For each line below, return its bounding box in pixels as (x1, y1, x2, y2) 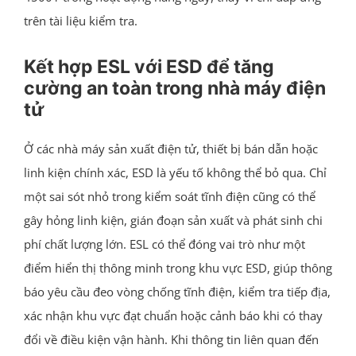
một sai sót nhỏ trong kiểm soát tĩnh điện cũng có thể (23, 188, 315, 204)
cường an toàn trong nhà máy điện (23, 76, 326, 99)
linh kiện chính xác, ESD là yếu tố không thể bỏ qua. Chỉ (23, 164, 327, 180)
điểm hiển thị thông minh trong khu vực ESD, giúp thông (23, 259, 332, 276)
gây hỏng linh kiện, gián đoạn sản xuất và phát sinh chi (23, 211, 323, 228)
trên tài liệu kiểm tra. (23, 12, 137, 29)
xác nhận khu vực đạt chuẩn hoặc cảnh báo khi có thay (23, 307, 323, 323)
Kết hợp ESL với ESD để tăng (23, 55, 274, 78)
